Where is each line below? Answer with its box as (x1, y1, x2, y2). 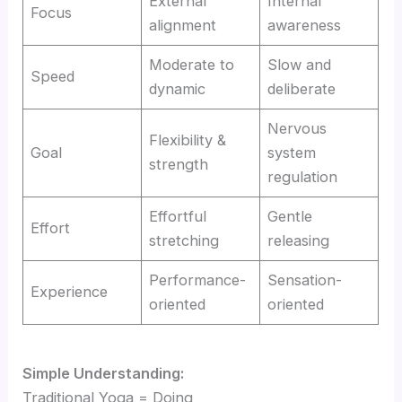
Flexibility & (149, 131, 227, 150)
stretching (149, 232, 220, 250)
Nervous (267, 119, 328, 138)
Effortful (149, 207, 207, 226)
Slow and (267, 56, 332, 74)
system (267, 144, 317, 162)
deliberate (267, 80, 336, 99)
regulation (267, 168, 338, 187)
